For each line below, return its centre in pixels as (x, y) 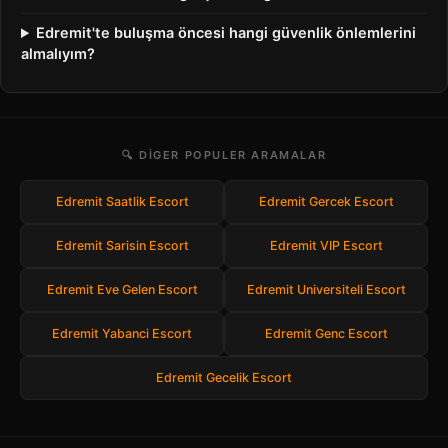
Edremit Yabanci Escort (122, 333)
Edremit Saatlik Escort (122, 201)
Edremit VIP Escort (326, 245)
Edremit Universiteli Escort (326, 289)
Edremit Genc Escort (326, 333)
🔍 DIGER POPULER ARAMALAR (224, 155)
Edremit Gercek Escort (326, 201)
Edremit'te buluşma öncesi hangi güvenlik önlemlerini (226, 33)
